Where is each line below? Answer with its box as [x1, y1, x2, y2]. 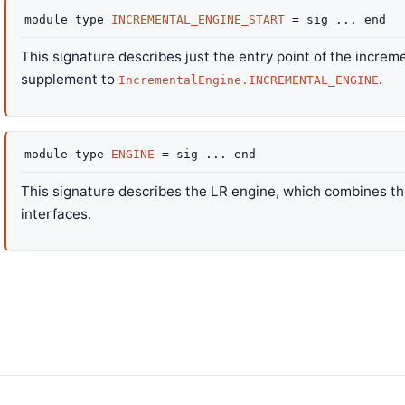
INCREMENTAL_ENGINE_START [111, 13, 285, 26]
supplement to [21, 71, 118, 88]
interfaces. [21, 205, 91, 222]
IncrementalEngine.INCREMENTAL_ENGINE [118, 73, 379, 87]
